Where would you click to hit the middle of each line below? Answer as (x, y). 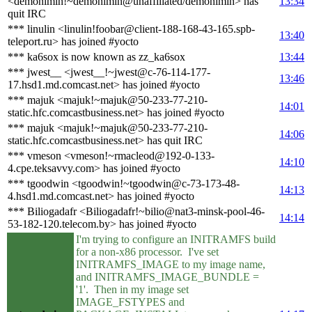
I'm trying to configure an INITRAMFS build (176, 239)
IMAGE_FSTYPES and (130, 302)
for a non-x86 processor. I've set (147, 251)
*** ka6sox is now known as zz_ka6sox (96, 56)
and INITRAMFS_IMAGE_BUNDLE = (167, 276)
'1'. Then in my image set (132, 289)
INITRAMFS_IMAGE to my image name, (171, 264)
